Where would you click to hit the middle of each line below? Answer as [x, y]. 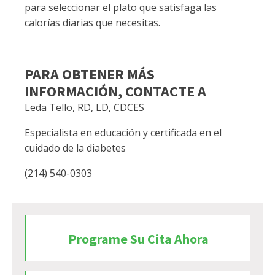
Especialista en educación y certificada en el [123, 133]
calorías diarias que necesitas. [92, 23]
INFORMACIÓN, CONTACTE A [115, 91]
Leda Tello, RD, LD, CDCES [84, 108]
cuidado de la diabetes [75, 148]
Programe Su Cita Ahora [138, 238]
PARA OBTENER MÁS [90, 74]
